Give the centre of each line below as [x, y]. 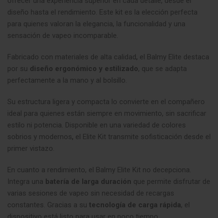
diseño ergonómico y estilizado [84, 69]
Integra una [26, 182]
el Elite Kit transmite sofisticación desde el [142, 137]
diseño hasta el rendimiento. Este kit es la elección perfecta [102, 12]
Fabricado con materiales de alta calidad [72, 57]
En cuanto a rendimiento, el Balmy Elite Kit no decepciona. [99, 170]
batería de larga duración [88, 182]
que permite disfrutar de [171, 182]
